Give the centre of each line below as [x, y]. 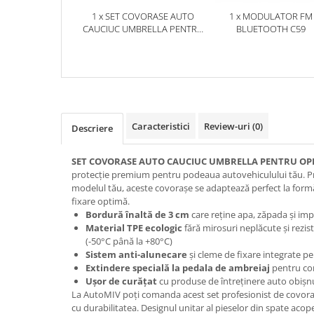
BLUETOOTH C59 [271, 28]
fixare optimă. [101, 201]
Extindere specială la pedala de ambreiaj [178, 267]
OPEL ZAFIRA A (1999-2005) [143, 41]
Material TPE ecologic [134, 227]
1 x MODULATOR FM [271, 16]
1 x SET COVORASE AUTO [143, 16]
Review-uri [228, 126]
